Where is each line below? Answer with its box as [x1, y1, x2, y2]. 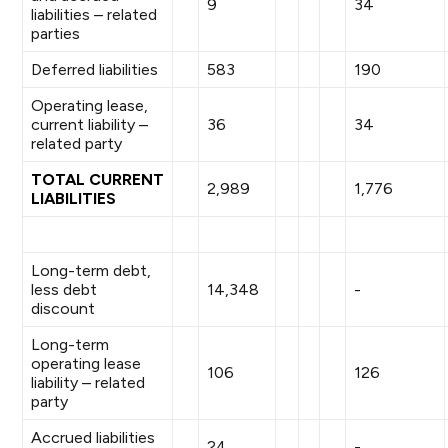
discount [31, 299, 96, 318]
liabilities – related [31, 5, 158, 24]
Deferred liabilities [31, 60, 159, 79]
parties [31, 24, 81, 43]
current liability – [31, 115, 149, 134]
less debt [31, 280, 98, 299]
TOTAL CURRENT [31, 170, 165, 189]
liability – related [31, 373, 146, 392]
